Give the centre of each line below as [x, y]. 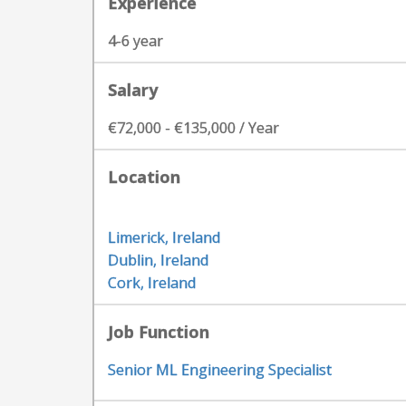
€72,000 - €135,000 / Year [193, 128]
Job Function [159, 332]
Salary [133, 90]
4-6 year [135, 41]
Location [144, 177]
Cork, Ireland [152, 283]
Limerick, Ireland [164, 237]
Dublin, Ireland [158, 260]
